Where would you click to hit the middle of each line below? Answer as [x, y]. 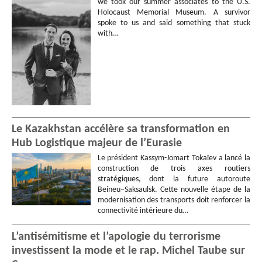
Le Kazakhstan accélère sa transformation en [121, 129]
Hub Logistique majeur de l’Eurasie [97, 143]
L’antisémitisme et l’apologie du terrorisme [116, 237]
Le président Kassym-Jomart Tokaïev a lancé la [174, 158]
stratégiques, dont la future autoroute [174, 179]
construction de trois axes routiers [174, 168]
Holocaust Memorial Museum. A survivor [174, 13]
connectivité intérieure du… [143, 211]
